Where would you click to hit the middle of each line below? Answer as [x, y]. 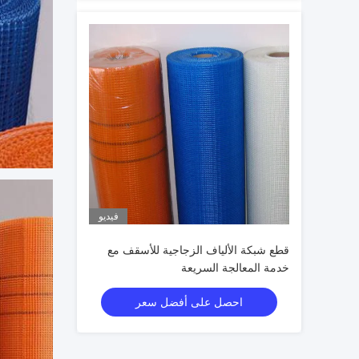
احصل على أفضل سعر [189, 302]
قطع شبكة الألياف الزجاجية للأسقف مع [198, 250]
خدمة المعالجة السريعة [235, 268]
